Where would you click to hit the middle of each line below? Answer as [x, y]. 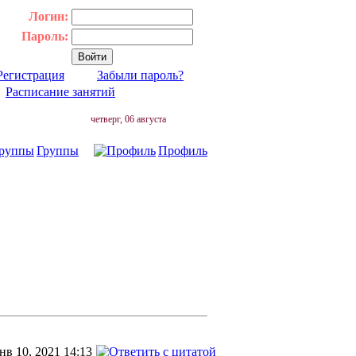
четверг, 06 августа [128, 119]
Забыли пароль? [140, 75]
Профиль [183, 151]
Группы [58, 151]
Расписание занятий [60, 92]
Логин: [48, 16]
